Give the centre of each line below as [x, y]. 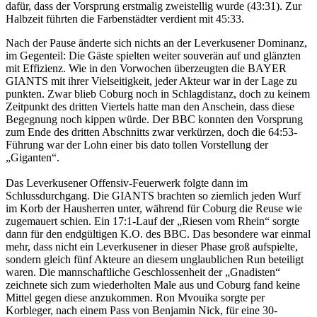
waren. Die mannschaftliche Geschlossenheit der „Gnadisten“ [143, 272]
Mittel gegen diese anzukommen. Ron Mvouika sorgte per [135, 298]
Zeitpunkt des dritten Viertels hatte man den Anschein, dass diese [150, 107]
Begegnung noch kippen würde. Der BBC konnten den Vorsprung [154, 120]
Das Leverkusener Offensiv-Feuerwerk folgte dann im [127, 183]
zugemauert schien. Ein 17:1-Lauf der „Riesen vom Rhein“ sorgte [152, 221]
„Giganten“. [33, 158]
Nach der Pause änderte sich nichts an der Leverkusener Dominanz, [156, 43]
